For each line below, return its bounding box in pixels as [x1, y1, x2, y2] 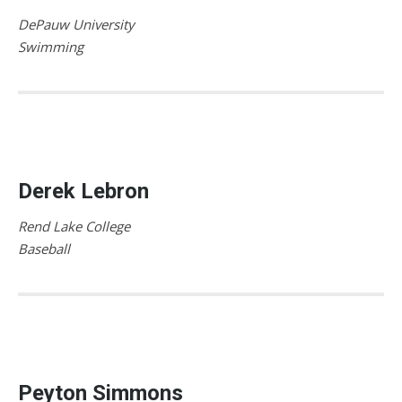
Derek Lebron [18, 178, 149, 204]
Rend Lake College [18, 216, 130, 235]
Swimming [18, 37, 83, 56]
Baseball [18, 239, 70, 258]
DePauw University [18, 14, 135, 33]
